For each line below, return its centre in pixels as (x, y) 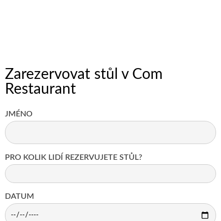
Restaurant (40, 89)
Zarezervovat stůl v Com (84, 74)
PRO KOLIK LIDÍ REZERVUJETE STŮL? (74, 158)
